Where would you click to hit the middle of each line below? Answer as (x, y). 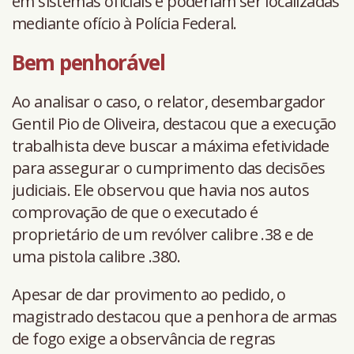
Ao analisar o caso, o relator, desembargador (169, 102)
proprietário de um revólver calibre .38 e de (163, 235)
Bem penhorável (88, 63)
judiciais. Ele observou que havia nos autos (161, 190)
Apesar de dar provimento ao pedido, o (149, 295)
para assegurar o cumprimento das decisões (169, 168)
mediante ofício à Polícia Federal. (124, 24)
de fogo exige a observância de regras (144, 339)
